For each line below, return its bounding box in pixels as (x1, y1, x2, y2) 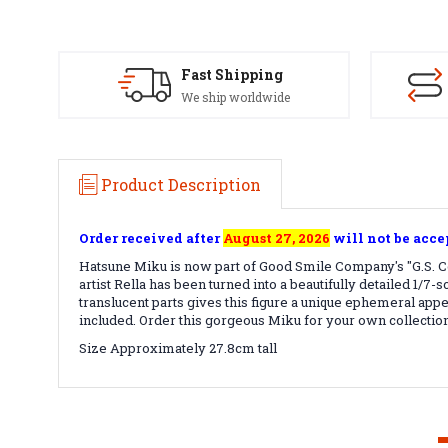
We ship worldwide (181, 89, 290, 106)
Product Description (101, 173, 261, 195)
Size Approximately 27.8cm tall (79, 338, 277, 357)
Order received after (79, 228, 223, 247)
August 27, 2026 (223, 228, 330, 247)
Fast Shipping (181, 65, 283, 85)
